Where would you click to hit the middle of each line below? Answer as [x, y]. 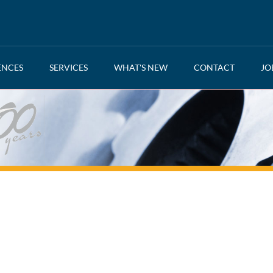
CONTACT [214, 67]
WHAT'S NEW [140, 67]
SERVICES [69, 67]
